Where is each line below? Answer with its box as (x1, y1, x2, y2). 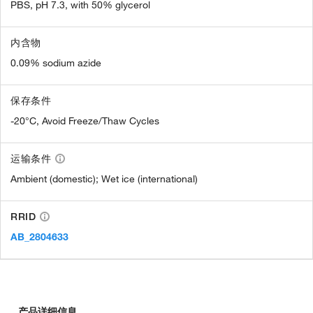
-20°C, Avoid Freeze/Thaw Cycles (10, 115, 159, 127)
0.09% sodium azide (10, 57, 101, 69)
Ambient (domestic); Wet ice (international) (10, 173, 198, 185)
